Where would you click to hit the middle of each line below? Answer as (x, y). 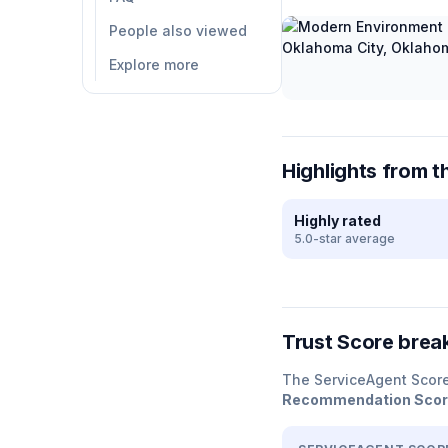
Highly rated (337, 220)
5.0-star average (344, 238)
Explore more (154, 64)
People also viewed (178, 30)
